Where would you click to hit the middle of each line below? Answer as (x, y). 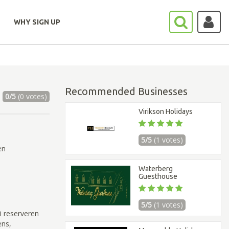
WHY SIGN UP (37, 22)
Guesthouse (158, 176)
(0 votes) (31, 96)
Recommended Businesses (126, 91)
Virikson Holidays (166, 111)
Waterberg (156, 169)
